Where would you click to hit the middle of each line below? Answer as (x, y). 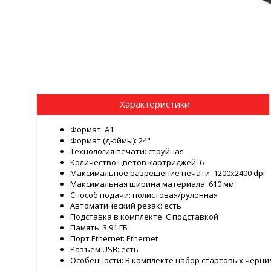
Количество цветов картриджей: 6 (137, 162)
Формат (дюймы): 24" (110, 141)
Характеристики (155, 104)
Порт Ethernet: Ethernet (114, 239)
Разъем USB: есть (104, 250)
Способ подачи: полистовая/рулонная (144, 195)
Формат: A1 (92, 130)
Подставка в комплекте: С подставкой (144, 217)
